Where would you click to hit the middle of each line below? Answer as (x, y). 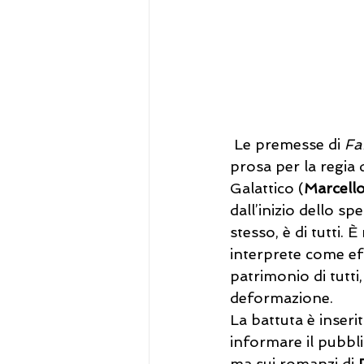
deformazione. (284, 298)
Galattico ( (267, 188)
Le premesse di (287, 145)
